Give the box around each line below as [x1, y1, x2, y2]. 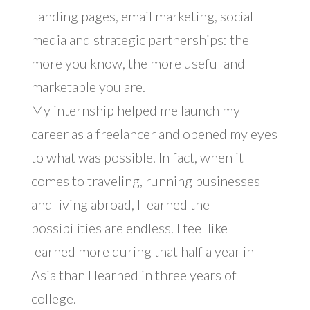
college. [30, 290, 76, 307]
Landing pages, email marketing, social [30, 8, 253, 25]
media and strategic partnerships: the [30, 31, 249, 48]
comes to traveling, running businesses [30, 172, 260, 190]
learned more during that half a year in [30, 243, 254, 260]
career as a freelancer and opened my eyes [30, 125, 277, 143]
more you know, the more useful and [30, 55, 245, 72]
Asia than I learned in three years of [30, 266, 237, 284]
